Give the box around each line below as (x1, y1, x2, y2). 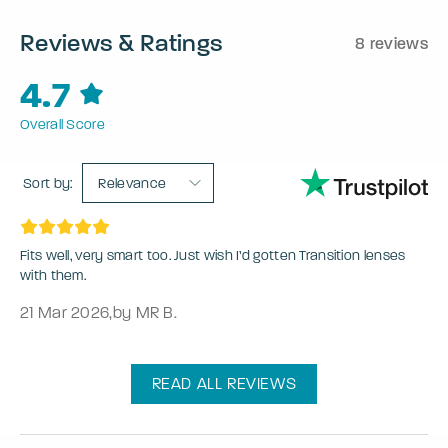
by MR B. (112, 303, 178, 323)
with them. (20, 267, 86, 285)
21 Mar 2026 (20, 303, 110, 323)
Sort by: (23, 174, 73, 192)
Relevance (98, 175, 167, 193)
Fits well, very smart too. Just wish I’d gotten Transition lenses (20, 247, 406, 265)
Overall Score (20, 116, 105, 134)
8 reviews (355, 34, 428, 54)
